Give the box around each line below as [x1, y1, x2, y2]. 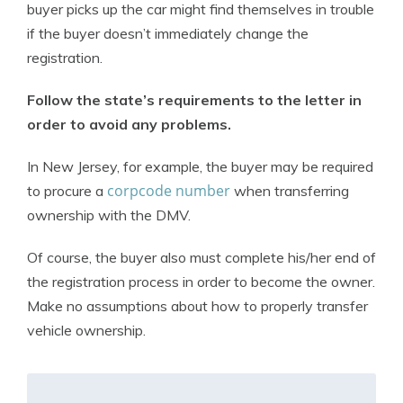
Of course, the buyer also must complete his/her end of [27, 248, 376, 267]
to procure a [27, 182, 107, 201]
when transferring [230, 182, 349, 201]
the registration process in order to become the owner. [27, 273, 375, 291]
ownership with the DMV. [27, 206, 191, 225]
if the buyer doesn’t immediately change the [27, 24, 309, 43]
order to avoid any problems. [27, 115, 231, 134]
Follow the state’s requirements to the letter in [27, 91, 362, 110]
